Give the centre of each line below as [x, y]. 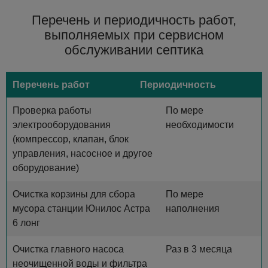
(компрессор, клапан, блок [71, 139]
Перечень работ [51, 85]
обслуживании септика [134, 50]
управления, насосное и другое [83, 153]
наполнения [192, 208]
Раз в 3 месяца [199, 249]
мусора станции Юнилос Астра [81, 208]
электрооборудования [62, 125]
